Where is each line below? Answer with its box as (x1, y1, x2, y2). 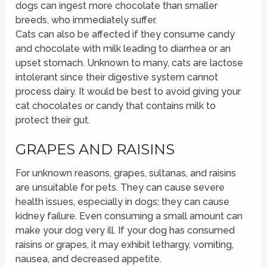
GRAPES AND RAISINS (15, 141, 175, 159)
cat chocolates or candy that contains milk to (15, 100, 216, 112)
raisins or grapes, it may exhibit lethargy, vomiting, (15, 239, 234, 251)
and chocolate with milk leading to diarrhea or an (15, 43, 231, 55)
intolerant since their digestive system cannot (15, 72, 219, 83)
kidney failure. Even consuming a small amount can (15, 210, 243, 222)
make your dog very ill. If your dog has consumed (15, 225, 235, 237)
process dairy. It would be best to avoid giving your (15, 86, 241, 98)
